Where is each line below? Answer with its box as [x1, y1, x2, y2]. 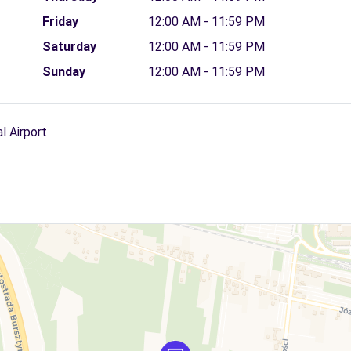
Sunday [42, 64, 85, 79]
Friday [42, 14, 78, 29]
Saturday [42, 39, 96, 54]
